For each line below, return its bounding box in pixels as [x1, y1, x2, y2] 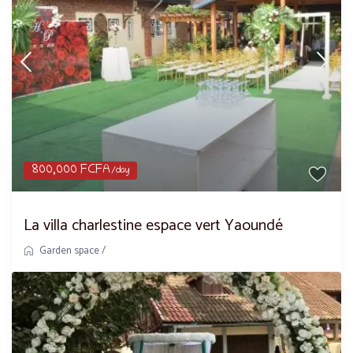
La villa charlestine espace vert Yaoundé [24, 212, 284, 239]
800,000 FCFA [32, 163, 111, 176]
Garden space [39, 242, 100, 259]
